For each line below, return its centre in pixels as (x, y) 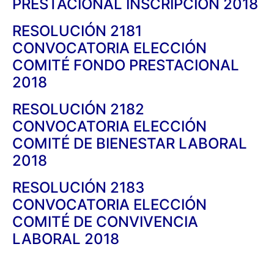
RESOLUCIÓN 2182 (78, 109)
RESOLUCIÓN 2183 (78, 187)
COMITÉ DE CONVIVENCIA (105, 221)
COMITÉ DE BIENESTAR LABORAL (130, 143)
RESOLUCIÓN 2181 (77, 31)
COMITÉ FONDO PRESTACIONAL (126, 65)
